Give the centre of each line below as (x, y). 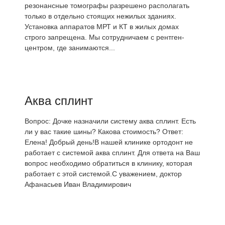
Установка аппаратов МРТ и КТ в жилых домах (102, 27)
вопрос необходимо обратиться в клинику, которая (108, 163)
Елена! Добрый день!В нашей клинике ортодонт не (109, 142)
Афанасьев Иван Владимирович (78, 184)
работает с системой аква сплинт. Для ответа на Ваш (112, 153)
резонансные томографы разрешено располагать (107, 6)
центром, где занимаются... (70, 48)
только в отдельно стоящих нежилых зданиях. (100, 16)
